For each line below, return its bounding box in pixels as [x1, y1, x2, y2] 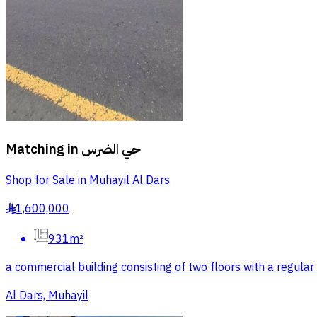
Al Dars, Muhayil [6, 287, 88, 305]
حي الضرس [81, 139, 141, 159]
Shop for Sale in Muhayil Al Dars [6, 172, 170, 190]
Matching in [6, 139, 79, 159]
